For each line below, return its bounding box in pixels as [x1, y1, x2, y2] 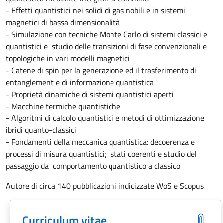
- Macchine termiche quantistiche [6, 100, 120, 112]
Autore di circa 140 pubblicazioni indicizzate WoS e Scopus [6, 180, 204, 192]
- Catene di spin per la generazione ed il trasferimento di [6, 64, 196, 76]
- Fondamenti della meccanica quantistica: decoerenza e [6, 136, 195, 148]
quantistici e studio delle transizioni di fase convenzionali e [6, 40, 207, 52]
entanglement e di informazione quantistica [6, 76, 154, 88]
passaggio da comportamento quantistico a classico [6, 160, 180, 172]
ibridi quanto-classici [6, 124, 76, 136]
